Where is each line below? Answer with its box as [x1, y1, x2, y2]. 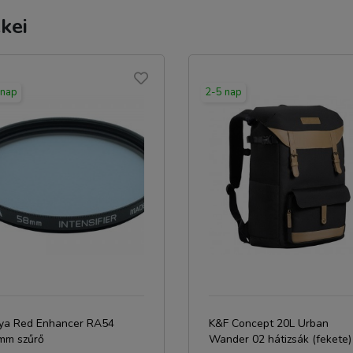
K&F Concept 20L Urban [209, 316, 329, 331]
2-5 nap [205, 85, 242, 99]
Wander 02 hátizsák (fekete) [209, 332, 351, 347]
